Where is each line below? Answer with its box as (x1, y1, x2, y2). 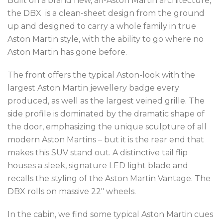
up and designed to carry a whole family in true (7, 21, 196, 31)
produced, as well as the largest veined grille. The (7, 96, 205, 106)
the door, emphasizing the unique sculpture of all (7, 121, 207, 131)
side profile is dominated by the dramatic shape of (7, 109, 205, 118)
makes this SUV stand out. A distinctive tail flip (7, 147, 188, 157)
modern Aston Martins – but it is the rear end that (7, 134, 204, 144)
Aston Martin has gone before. (7, 47, 129, 57)
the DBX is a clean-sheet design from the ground (7, 8, 205, 18)
